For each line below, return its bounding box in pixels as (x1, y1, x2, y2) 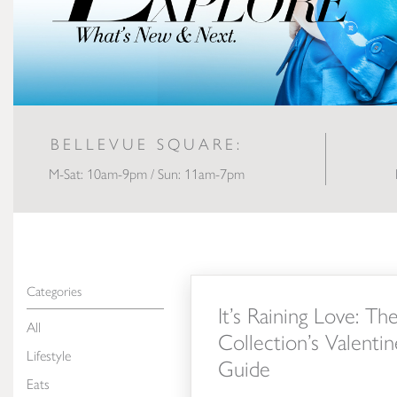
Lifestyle (27, 347, 71, 364)
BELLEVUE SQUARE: (50, 135, 243, 154)
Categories (27, 284, 82, 300)
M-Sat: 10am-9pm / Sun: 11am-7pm (48, 166, 245, 183)
